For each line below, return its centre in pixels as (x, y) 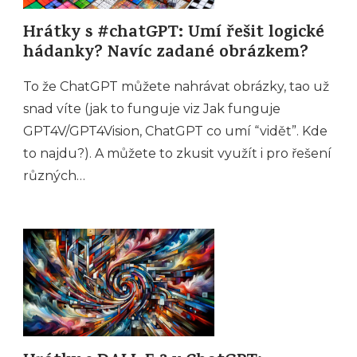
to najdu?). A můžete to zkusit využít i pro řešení (177, 154)
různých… (54, 176)
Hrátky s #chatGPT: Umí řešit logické (174, 34)
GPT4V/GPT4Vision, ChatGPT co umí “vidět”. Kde (175, 131)
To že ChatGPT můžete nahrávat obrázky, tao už (176, 87)
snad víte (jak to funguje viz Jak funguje (152, 109)
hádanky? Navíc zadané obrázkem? (166, 54)
